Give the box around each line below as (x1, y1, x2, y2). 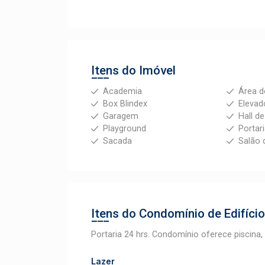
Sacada (103, 136, 132, 146)
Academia (103, 86, 142, 96)
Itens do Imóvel (91, 63, 176, 77)
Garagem (103, 111, 138, 121)
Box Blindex (103, 99, 147, 109)
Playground (103, 124, 146, 134)
